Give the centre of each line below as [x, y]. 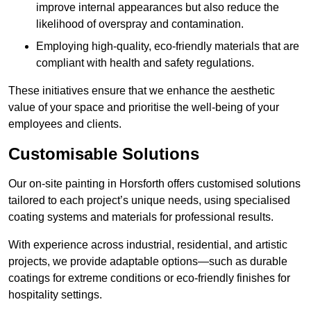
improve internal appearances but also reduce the [158, 8]
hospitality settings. [55, 295]
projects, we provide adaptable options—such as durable [148, 262]
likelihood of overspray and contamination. [140, 24]
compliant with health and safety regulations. [145, 63]
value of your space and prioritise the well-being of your [144, 108]
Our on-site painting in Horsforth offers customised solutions [154, 184]
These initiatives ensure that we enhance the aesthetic [142, 91]
